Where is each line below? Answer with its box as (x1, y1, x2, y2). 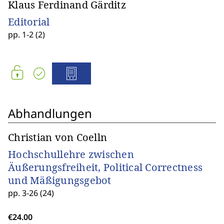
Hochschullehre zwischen (8, 147, 134, 161)
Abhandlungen (8, 105, 92, 121)
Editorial (8, 15, 50, 28)
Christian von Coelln (8, 130, 107, 144)
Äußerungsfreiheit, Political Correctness (8, 160, 202, 174)
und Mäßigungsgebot (8, 173, 111, 187)
